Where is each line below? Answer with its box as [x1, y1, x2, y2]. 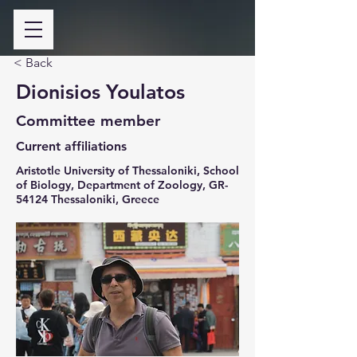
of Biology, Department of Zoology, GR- [16, 178, 228, 192]
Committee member [16, 112, 160, 130]
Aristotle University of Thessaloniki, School [16, 163, 239, 178]
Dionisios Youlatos [16, 80, 185, 104]
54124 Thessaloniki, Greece [16, 192, 159, 206]
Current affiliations [16, 139, 127, 154]
